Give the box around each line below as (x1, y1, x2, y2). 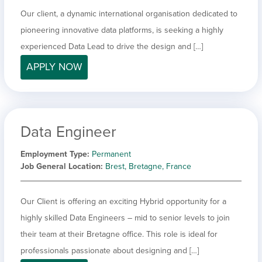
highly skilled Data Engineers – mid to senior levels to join (20, 212, 230, 223)
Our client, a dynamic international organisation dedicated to (20, 8, 237, 19)
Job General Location (20, 161, 101, 171)
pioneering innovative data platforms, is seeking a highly (20, 25, 223, 35)
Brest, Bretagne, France (105, 161, 191, 171)
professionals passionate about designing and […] (20, 245, 199, 256)
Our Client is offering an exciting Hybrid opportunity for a (20, 196, 226, 206)
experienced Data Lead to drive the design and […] (20, 41, 203, 51)
